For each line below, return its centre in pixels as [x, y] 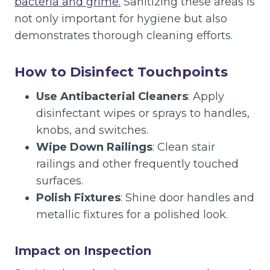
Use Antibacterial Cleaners [112, 96]
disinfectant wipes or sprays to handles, [143, 113]
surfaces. [60, 181]
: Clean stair [184, 147]
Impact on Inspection [83, 251]
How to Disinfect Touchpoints [121, 72]
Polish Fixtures [78, 198]
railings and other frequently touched [137, 164]
